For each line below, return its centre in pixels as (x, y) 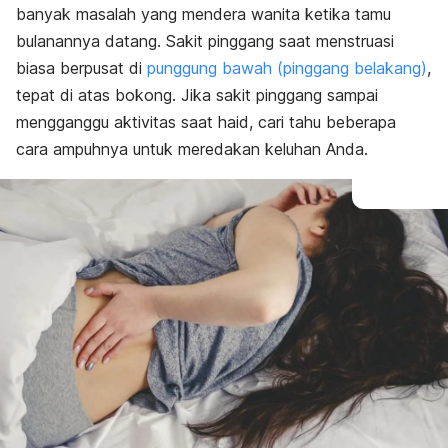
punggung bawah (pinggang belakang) (287, 68)
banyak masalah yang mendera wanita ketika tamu (203, 14)
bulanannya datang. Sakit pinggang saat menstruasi (205, 41)
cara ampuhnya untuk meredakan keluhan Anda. (192, 149)
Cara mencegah (118, 14)
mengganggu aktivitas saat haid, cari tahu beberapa (206, 122)
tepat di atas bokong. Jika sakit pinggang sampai (197, 95)
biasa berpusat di (81, 68)
